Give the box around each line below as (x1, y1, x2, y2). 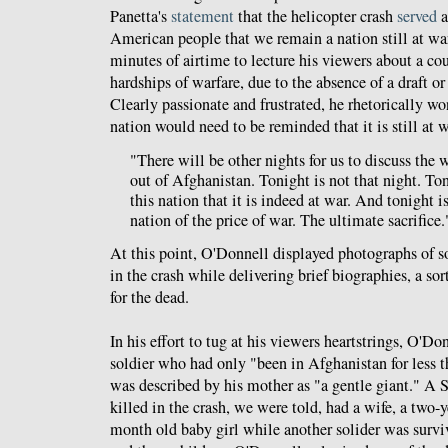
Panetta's (110, 4, 171, 27)
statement (171, 4, 234, 27)
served (397, 4, 437, 27)
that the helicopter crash (234, 4, 397, 27)
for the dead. (110, 286, 189, 309)
